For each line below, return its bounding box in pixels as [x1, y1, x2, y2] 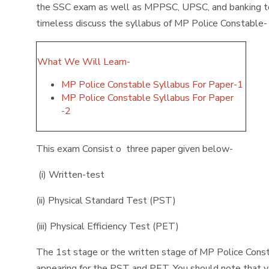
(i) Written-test [36, 168, 104, 181]
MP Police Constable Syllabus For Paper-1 [61, 78, 243, 91]
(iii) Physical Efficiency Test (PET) [36, 220, 179, 233]
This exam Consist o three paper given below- [36, 142, 235, 156]
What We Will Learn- [37, 55, 133, 68]
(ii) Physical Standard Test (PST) [36, 194, 176, 207]
